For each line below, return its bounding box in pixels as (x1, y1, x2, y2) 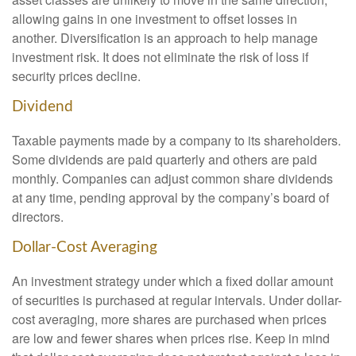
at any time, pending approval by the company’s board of (12, 188, 329, 207)
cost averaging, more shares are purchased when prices (12, 309, 327, 328)
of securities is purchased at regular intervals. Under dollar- (12, 290, 342, 309)
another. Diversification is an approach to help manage (12, 29, 318, 48)
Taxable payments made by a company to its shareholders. (12, 130, 341, 149)
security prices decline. (12, 67, 141, 86)
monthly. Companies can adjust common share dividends (12, 168, 333, 188)
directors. (12, 207, 64, 226)
